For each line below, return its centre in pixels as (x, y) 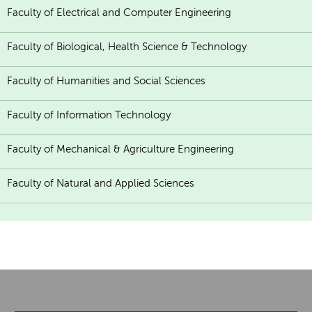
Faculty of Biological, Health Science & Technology (127, 46)
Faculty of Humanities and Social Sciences (106, 80)
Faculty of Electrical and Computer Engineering (119, 12)
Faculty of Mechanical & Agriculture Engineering (120, 149)
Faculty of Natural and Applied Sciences (101, 183)
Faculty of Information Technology (89, 115)
